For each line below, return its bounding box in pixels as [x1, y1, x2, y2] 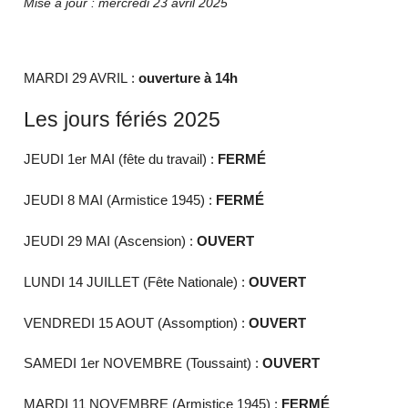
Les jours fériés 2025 [24, 107, 221, 131]
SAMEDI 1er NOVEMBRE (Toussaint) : [24, 355, 263, 372]
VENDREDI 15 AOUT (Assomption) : [24, 314, 250, 331]
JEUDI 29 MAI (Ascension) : [24, 232, 198, 249]
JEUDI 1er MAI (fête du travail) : [24, 151, 219, 168]
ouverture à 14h [138, 69, 239, 86]
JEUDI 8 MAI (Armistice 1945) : [24, 192, 217, 209]
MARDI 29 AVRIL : [24, 69, 139, 86]
